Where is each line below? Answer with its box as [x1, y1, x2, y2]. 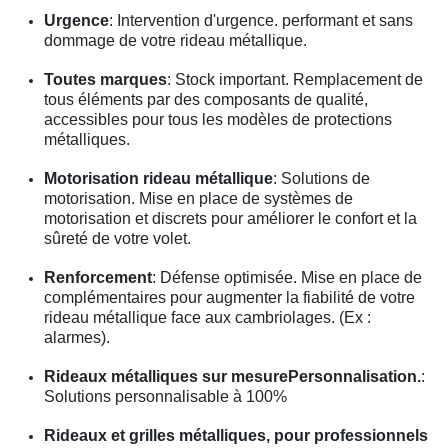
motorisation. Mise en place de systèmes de [44, 189, 353, 207]
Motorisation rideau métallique [44, 169, 273, 187]
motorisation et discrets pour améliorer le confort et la [44, 209, 417, 227]
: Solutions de [273, 169, 370, 187]
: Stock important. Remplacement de [167, 70, 423, 88]
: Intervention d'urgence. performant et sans [109, 11, 413, 29]
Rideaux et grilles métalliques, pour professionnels [44, 426, 428, 444]
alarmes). [44, 328, 110, 346]
